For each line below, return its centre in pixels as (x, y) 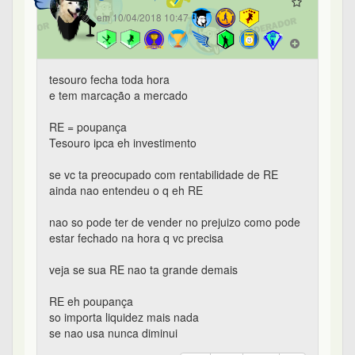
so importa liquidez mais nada (124, 317)
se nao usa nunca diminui (113, 333)
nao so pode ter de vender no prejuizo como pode (175, 222)
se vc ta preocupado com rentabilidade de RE (164, 175)
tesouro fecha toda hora (109, 80)
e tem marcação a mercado (118, 95)
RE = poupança (88, 127)
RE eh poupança (91, 302)
